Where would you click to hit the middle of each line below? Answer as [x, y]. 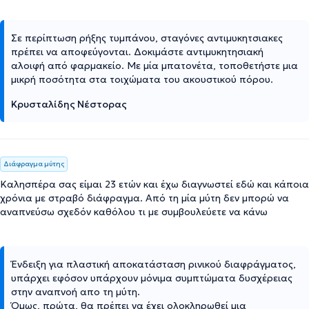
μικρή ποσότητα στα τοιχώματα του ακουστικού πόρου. [142, 79]
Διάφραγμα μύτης [34, 164]
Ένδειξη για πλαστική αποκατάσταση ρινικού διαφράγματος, [153, 264]
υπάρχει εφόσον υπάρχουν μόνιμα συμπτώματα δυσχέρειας [152, 278]
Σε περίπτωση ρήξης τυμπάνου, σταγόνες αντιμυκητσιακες [147, 38]
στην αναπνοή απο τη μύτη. [76, 292]
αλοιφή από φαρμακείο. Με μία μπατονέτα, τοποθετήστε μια [154, 66]
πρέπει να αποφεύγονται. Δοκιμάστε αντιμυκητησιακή [137, 52]
